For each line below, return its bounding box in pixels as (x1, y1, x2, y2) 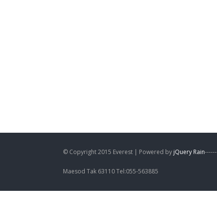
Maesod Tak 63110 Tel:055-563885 (63, 167, 158, 175)
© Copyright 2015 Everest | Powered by (63, 147, 173, 156)
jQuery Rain (173, 147, 205, 156)
